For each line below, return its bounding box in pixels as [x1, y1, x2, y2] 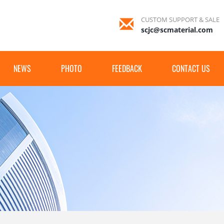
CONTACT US [172, 62, 210, 74]
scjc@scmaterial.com [141, 25, 213, 34]
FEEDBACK [112, 62, 142, 74]
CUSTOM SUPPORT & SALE [141, 15, 219, 24]
